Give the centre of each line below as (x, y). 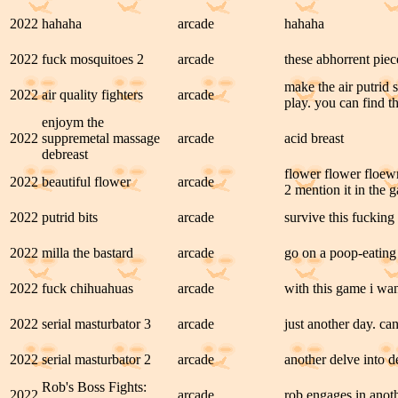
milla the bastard (88, 253)
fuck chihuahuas (88, 288)
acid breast (314, 138)
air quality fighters (92, 95)
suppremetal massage (101, 138)
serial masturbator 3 (96, 324)
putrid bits (70, 217)
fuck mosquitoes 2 (93, 59)
